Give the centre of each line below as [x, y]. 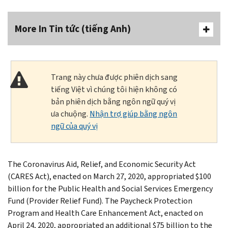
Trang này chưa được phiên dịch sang [115, 77]
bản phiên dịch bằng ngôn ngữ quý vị [113, 101]
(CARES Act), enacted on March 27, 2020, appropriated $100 [109, 176]
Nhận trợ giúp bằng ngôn [134, 113]
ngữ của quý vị [75, 126]
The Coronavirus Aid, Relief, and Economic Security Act [102, 164]
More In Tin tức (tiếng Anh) [73, 28]
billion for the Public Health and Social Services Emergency [110, 188]
